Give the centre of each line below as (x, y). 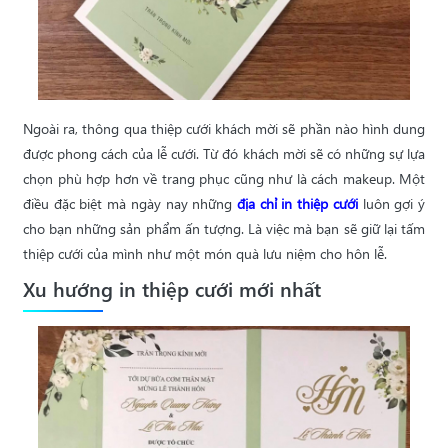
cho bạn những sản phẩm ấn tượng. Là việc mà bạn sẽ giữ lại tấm (224, 229)
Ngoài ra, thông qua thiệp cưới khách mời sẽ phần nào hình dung (224, 129)
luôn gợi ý (391, 204)
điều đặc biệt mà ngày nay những (130, 204)
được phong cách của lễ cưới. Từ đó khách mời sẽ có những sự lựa (224, 154)
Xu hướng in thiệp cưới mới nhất (172, 288)
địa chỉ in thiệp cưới (297, 204)
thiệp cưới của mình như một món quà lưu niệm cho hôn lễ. (205, 254)
